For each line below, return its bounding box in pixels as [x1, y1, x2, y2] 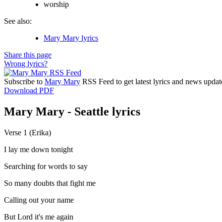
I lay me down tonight [4, 145, 73, 154]
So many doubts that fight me [4, 178, 96, 187]
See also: [4, 16, 32, 25]
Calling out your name [4, 195, 74, 204]
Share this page [4, 50, 52, 59]
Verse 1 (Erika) [4, 128, 51, 137]
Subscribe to [4, 77, 45, 86]
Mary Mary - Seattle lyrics [4, 105, 140, 118]
